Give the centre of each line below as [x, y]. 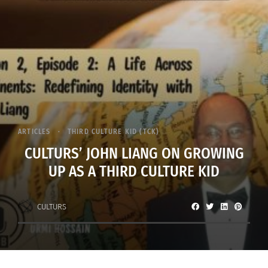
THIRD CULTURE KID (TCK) [113, 132]
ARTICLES [34, 132]
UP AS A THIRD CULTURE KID [134, 172]
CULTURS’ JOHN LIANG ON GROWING [134, 154]
